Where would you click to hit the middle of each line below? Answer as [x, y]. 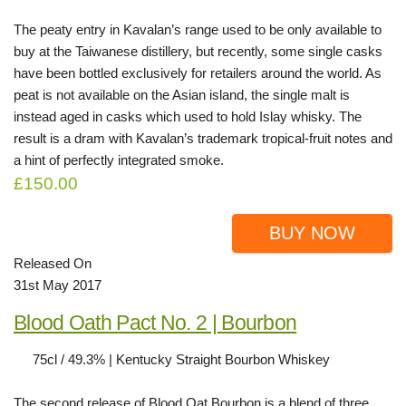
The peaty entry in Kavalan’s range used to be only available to [198, 29]
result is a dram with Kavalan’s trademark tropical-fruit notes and [203, 138]
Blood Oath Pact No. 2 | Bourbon [155, 322]
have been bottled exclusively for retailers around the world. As [198, 73]
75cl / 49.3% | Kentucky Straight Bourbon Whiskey [181, 359]
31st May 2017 [58, 285]
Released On [53, 263]
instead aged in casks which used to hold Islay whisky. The [188, 116]
